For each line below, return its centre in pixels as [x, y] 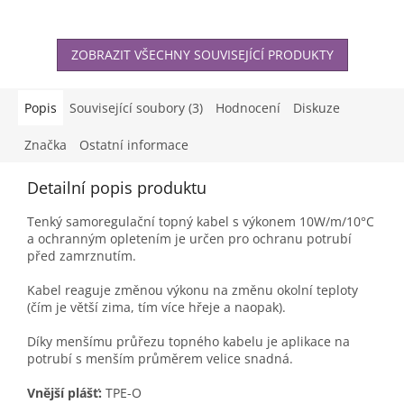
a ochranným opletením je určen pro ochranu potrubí [189, 239]
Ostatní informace [134, 145]
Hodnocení [248, 108]
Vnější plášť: [64, 393]
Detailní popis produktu [117, 188]
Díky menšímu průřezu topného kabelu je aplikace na [188, 342]
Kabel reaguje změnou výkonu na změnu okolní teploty [193, 290]
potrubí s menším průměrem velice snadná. [160, 359]
